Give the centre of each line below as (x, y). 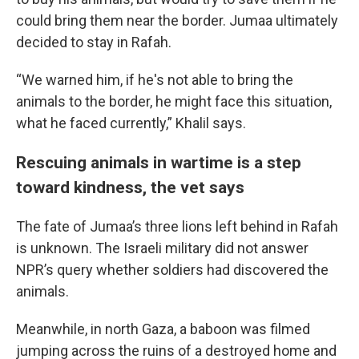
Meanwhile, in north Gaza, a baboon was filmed (163, 329)
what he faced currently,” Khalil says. (131, 123)
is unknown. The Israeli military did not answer (162, 248)
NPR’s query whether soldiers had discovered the (172, 270)
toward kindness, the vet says (130, 187)
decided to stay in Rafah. (94, 42)
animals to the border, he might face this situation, (174, 101)
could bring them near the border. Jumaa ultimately (177, 20)
